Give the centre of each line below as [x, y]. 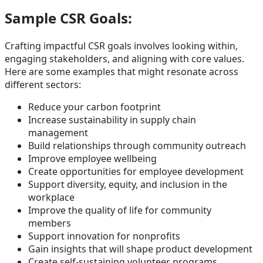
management [59, 132]
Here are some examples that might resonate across [122, 71]
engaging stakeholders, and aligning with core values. [124, 58]
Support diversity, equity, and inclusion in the [128, 184]
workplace [53, 197]
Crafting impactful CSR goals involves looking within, [121, 45]
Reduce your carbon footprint [96, 107]
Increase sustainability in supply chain [112, 119]
